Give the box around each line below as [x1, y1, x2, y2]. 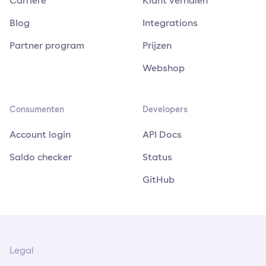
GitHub [142, 172, 175, 186]
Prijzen [142, 38, 172, 52]
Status [142, 150, 172, 163]
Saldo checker [9, 150, 72, 163]
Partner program [9, 38, 84, 52]
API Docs [142, 127, 182, 141]
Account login [9, 127, 71, 141]
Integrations [142, 15, 198, 29]
